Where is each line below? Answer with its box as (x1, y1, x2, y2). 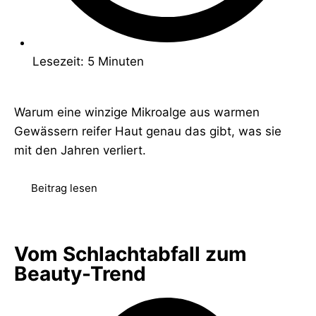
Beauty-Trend (14, 262, 146, 286)
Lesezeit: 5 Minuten (32, 54, 144, 68)
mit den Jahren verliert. (14, 143, 146, 158)
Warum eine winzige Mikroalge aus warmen (14, 105, 260, 120)
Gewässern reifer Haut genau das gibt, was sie (14, 124, 281, 139)
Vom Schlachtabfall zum (14, 242, 247, 267)
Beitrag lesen (31, 181, 97, 195)
